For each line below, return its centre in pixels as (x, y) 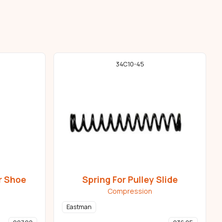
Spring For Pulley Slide (130, 180)
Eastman (79, 207)
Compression (130, 191)
